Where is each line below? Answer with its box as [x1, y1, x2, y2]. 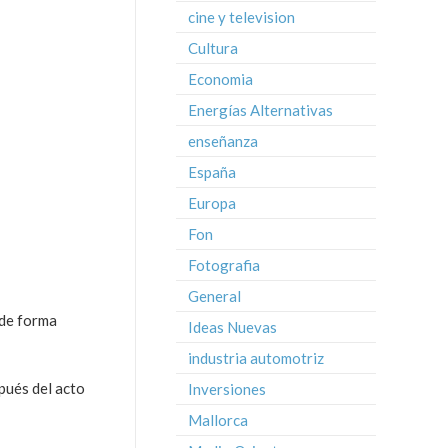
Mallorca [188, 411, 248, 429]
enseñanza [188, 132, 258, 150]
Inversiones [188, 380, 266, 398]
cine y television [188, 8, 295, 26]
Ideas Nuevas [188, 318, 277, 336]
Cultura [188, 39, 238, 57]
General [188, 287, 241, 305]
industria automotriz [188, 349, 324, 367]
